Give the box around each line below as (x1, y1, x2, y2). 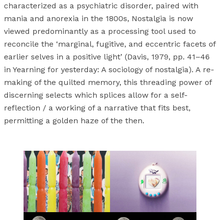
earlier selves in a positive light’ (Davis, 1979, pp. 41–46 (4, 52, 210, 62)
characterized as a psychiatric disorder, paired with (4, 1, 198, 11)
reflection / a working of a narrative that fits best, (4, 103, 191, 113)
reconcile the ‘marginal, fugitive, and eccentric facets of (4, 39, 216, 49)
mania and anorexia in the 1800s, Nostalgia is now (4, 14, 193, 24)
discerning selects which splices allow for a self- (4, 90, 188, 100)
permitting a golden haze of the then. (4, 116, 144, 126)
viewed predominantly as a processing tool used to (4, 27, 196, 36)
